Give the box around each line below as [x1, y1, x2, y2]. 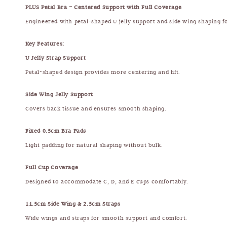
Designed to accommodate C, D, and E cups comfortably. [25, 178, 188, 185]
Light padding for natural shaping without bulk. [25, 141, 163, 149]
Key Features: [25, 40, 64, 48]
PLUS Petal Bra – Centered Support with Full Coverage [25, 4, 182, 11]
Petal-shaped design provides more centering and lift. [25, 68, 180, 76]
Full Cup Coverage [25, 164, 79, 171]
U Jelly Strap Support [25, 54, 86, 62]
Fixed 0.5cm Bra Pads [25, 127, 86, 135]
